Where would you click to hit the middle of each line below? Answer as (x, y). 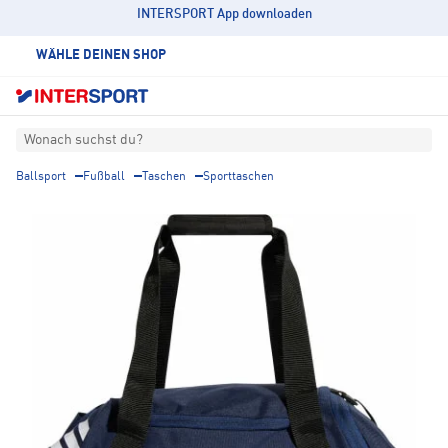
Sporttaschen (238, 177)
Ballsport (41, 177)
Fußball (104, 177)
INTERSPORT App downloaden (224, 14)
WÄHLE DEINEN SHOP (101, 55)
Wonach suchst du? (83, 140)
